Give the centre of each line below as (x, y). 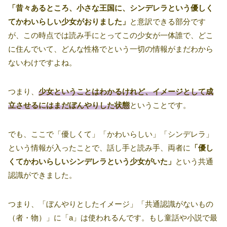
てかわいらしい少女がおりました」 (69, 22)
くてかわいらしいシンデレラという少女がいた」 (92, 162)
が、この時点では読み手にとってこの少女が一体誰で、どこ (111, 35)
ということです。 (160, 105)
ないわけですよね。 (42, 63)
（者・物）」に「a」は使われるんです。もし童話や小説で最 (113, 218)
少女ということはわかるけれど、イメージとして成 (126, 92)
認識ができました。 (42, 175)
